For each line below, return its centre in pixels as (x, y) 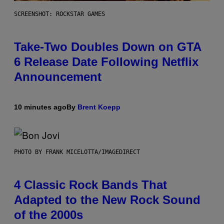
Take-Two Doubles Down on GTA (107, 47)
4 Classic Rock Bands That (90, 185)
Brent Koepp (99, 107)
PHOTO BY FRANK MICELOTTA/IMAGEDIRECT (77, 152)
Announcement (58, 77)
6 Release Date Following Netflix (106, 62)
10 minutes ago (40, 107)
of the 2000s (48, 215)
